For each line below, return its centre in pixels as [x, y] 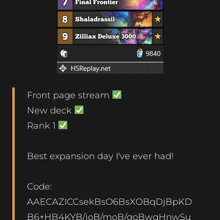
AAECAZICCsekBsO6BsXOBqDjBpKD [110, 201]
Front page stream [69, 95]
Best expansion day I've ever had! [100, 156]
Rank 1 [42, 125]
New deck [51, 110]
